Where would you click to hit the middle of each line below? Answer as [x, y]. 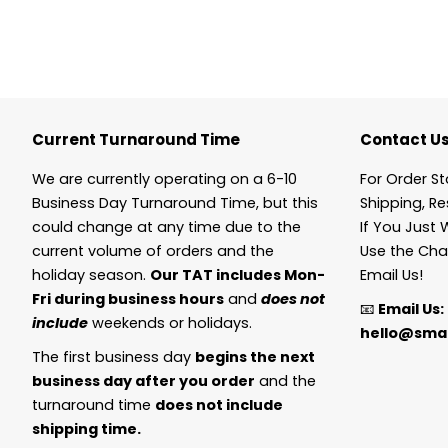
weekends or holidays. [170, 323]
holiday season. [91, 275]
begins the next [255, 357]
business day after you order [143, 381]
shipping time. [86, 429]
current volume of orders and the [153, 251]
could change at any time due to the [166, 227]
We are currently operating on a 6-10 [164, 179]
